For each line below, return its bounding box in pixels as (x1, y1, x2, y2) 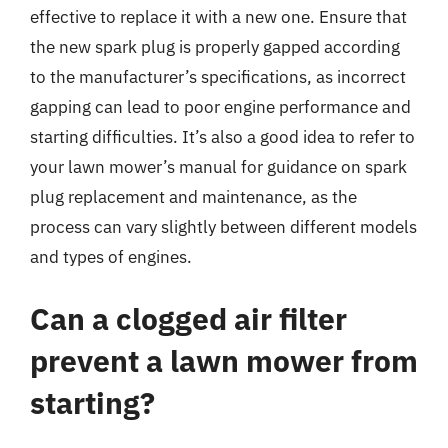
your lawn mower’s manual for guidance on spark (30, 156, 407, 178)
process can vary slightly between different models (30, 216, 417, 238)
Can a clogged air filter (30, 298, 347, 338)
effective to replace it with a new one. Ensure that (30, 6, 407, 28)
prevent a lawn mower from (30, 340, 418, 380)
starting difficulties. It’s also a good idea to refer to (30, 126, 415, 148)
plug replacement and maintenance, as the (30, 186, 357, 208)
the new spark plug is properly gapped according (30, 36, 400, 58)
